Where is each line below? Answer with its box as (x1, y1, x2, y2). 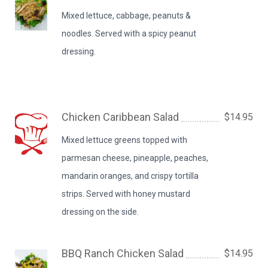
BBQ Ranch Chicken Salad (62, 247, 184, 260)
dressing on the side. (62, 207, 139, 217)
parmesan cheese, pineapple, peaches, (62, 153, 209, 163)
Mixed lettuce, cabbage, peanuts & (62, 11, 191, 20)
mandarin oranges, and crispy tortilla (62, 171, 199, 181)
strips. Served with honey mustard (62, 189, 191, 199)
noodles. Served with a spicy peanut (62, 29, 197, 38)
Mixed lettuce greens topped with (62, 135, 188, 145)
